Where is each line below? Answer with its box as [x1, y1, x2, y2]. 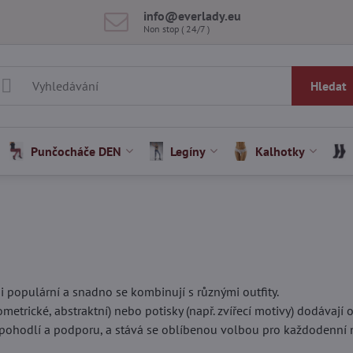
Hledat [310, 78, 347, 94]
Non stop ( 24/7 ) [143, 22, 210, 35]
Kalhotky [255, 143, 305, 159]
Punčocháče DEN [31, 143, 122, 159]
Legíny [170, 143, 206, 159]
